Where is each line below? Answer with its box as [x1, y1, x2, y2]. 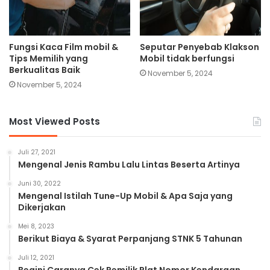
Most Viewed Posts [9, 115, 100, 128]
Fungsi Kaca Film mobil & [9, 41, 118, 54]
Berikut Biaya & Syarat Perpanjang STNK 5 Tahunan [18, 233, 242, 245]
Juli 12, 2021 [18, 253, 54, 263]
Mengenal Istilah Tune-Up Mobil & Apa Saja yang [18, 190, 233, 202]
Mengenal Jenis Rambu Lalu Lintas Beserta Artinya [18, 159, 240, 171]
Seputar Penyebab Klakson [140, 41, 259, 54]
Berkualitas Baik [9, 64, 80, 77]
